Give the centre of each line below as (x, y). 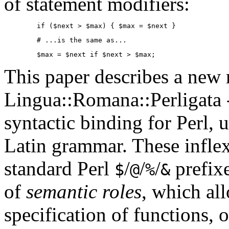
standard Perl (59, 169)
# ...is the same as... (65, 40)
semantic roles (84, 192)
